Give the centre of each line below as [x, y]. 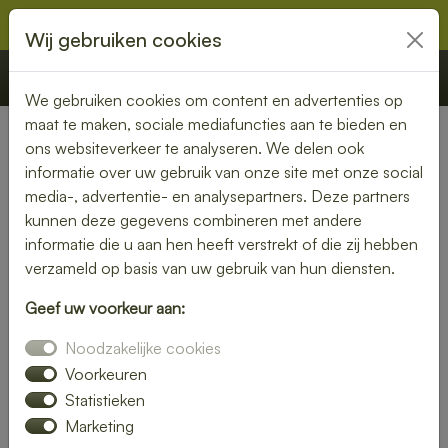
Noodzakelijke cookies [143, 348]
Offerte [265, 78]
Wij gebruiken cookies [123, 39]
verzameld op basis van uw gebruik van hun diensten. [210, 268]
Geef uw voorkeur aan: [105, 308]
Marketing [99, 426]
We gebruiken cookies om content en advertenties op [214, 100]
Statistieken [105, 400]
